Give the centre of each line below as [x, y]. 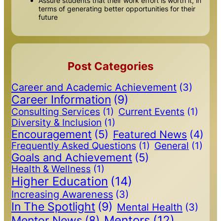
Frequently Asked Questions [74, 146]
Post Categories [110, 66]
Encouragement [52, 134]
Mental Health [150, 207]
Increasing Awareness [62, 194]
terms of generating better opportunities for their [117, 9]
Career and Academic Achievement [94, 87]
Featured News [150, 134]
